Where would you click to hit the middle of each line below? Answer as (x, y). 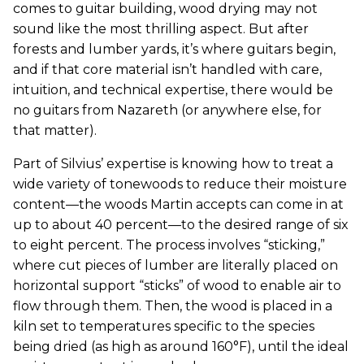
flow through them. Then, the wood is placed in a (173, 305)
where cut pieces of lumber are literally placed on (175, 265)
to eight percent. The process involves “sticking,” (169, 245)
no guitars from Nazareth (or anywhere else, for (167, 110)
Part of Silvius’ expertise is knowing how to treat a (173, 163)
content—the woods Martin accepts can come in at (178, 204)
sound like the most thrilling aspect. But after (161, 28)
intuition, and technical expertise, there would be (173, 89)
